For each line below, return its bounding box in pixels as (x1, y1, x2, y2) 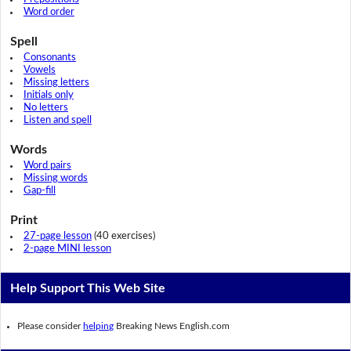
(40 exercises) (91, 230, 155, 241)
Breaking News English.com (114, 320, 230, 331)
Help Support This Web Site (10, 281, 166, 295)
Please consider (17, 320, 84, 331)
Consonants (23, 52, 76, 63)
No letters (23, 102, 68, 113)
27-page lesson (23, 230, 92, 241)
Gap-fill (23, 185, 56, 196)
